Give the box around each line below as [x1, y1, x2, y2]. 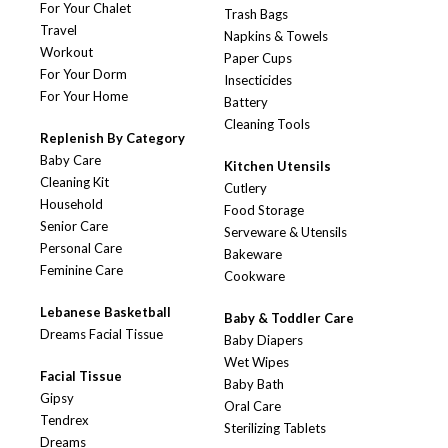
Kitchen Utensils [224, 158, 331, 175]
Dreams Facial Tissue [40, 326, 163, 343]
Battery [224, 94, 268, 111]
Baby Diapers [224, 332, 303, 349]
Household [40, 196, 103, 213]
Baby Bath [224, 376, 284, 393]
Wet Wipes [224, 354, 289, 371]
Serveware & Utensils [224, 224, 347, 241]
